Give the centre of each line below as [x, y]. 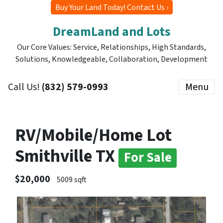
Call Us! [25, 87]
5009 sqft [72, 179]
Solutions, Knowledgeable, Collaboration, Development [111, 59]
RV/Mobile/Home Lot [93, 136]
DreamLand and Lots [111, 32]
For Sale [148, 158]
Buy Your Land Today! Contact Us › [111, 7]
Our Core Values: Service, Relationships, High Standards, [111, 48]
